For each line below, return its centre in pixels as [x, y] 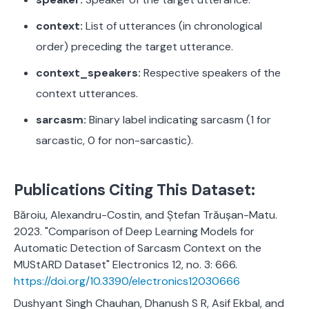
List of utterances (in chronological [174, 26]
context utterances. [87, 94]
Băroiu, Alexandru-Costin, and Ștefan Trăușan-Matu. [146, 215]
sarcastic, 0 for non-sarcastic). [114, 141]
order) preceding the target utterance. [134, 47]
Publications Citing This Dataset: [134, 190]
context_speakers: [88, 73]
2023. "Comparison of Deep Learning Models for [134, 232]
